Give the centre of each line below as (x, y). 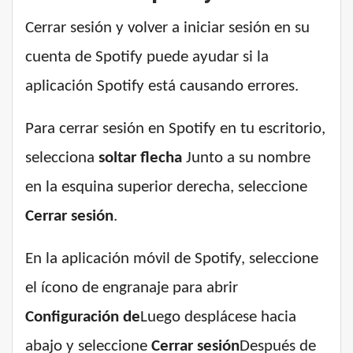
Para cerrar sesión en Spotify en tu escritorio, (175, 129)
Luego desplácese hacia (218, 318)
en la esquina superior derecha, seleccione (166, 188)
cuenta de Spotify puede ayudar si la (147, 58)
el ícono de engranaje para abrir (132, 288)
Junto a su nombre (246, 158)
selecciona (62, 158)
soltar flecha (140, 158)
